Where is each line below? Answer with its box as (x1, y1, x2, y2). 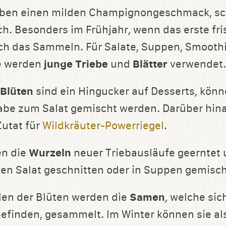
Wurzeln (29, 147, 71, 160)
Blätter (133, 58, 167, 71)
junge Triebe (44, 58, 108, 71)
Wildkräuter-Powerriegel (42, 120, 164, 133)
